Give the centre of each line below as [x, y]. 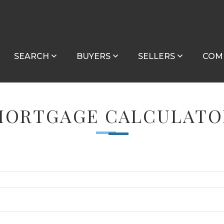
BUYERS [93, 56]
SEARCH [31, 56]
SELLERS [156, 56]
